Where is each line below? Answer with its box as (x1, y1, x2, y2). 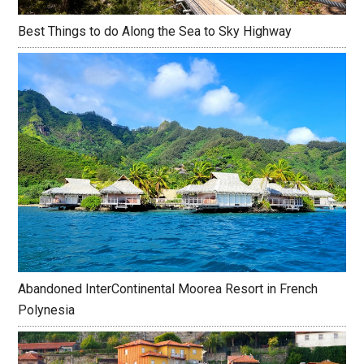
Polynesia (18, 302, 76, 318)
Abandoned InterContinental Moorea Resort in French (18, 281, 318, 297)
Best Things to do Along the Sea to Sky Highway (18, 24, 292, 40)
